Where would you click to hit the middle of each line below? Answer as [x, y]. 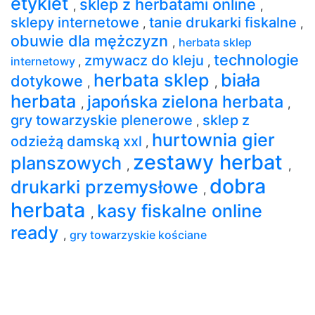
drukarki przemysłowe [107, 187]
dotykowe [49, 81]
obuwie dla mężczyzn [91, 40]
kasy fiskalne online [180, 211]
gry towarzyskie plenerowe [103, 120]
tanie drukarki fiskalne [225, 22]
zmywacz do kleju [146, 60]
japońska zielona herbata [187, 101]
